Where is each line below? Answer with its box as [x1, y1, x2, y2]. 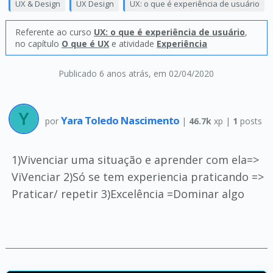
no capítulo [15, 38, 62, 49]
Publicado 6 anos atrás [58, 68, 149, 79]
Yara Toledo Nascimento [60, 113, 182, 127]
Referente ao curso [15, 26, 94, 38]
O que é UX [61, 38, 109, 49]
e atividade [108, 38, 157, 49]
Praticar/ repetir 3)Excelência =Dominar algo [11, 186, 244, 201]
